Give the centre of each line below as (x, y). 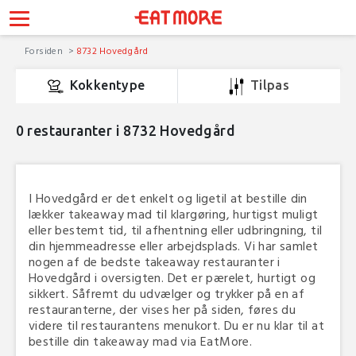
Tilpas (270, 85)
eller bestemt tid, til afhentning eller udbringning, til (176, 229)
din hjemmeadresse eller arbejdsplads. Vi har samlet (174, 245)
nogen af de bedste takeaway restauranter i (155, 261)
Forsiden (45, 50)
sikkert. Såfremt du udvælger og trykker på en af (167, 293)
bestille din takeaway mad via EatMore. (141, 341)
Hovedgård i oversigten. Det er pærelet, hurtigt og (172, 277)
